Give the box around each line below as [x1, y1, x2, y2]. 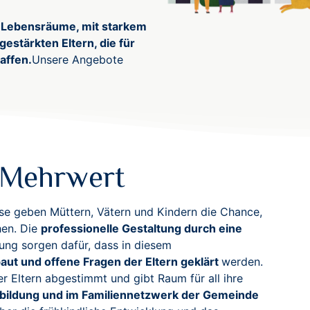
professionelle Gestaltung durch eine [41, 221, 242, 235]
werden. [221, 255, 263, 268]
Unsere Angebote [32, 53, 123, 66]
